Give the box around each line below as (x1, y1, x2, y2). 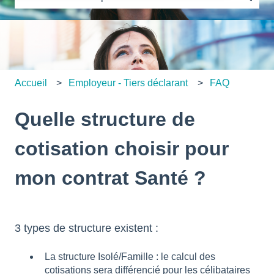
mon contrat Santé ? (15, 167, 206, 190)
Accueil (15, 78, 47, 89)
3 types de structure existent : (15, 222, 158, 235)
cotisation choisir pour (15, 138, 229, 160)
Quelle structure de (15, 108, 195, 131)
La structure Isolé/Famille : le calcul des (45, 251, 215, 262)
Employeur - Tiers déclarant (68, 78, 188, 89)
